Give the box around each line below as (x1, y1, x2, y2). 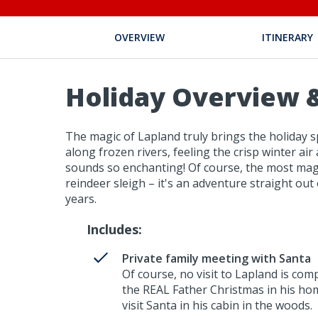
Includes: (87, 221, 142, 238)
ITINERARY (262, 30, 314, 44)
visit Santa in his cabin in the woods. (122, 297, 312, 314)
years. (65, 191, 97, 207)
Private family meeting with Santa (122, 251, 311, 267)
